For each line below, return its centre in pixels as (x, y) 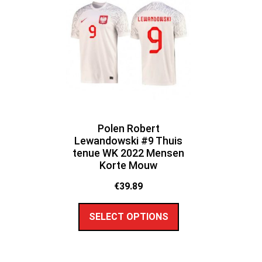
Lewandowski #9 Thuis (129, 141)
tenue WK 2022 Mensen (129, 153)
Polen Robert (128, 129)
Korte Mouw (129, 166)
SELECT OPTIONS (128, 217)
